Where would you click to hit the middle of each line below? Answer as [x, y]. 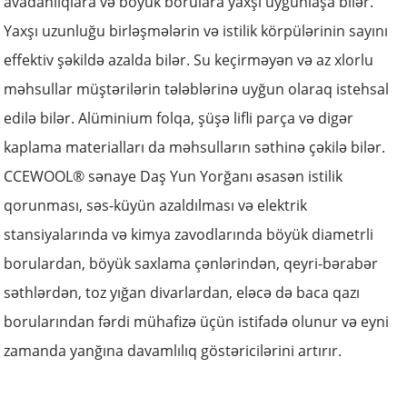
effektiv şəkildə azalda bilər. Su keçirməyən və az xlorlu [189, 60]
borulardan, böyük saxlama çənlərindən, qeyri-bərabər [191, 263]
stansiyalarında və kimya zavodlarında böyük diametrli [189, 234]
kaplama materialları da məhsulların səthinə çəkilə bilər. [195, 147]
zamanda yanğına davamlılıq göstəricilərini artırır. [173, 351]
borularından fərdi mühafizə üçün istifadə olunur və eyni [197, 322]
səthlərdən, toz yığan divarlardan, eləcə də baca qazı [182, 293]
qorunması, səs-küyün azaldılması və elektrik [156, 205]
